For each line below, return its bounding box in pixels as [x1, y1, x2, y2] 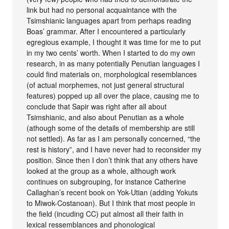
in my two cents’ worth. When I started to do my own [27, 47, 196, 58]
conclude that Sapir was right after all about [27, 101, 167, 111]
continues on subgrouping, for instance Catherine [27, 176, 187, 187]
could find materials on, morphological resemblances [27, 68, 197, 79]
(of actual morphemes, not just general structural [27, 79, 185, 90]
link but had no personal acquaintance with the [27, 4, 177, 15]
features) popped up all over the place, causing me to [27, 90, 200, 101]
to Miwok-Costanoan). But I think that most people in [27, 197, 196, 208]
